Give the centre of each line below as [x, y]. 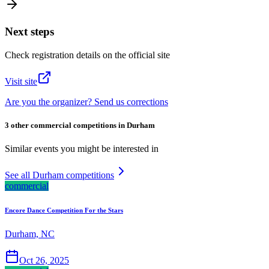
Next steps [29, 32]
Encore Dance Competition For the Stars [64, 210]
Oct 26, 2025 [44, 261]
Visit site [21, 81]
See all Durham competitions [59, 175]
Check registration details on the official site [87, 55]
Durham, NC [30, 234]
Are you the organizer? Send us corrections [86, 101]
